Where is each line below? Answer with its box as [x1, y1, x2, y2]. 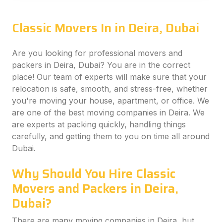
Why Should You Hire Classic [12, 164, 175, 184]
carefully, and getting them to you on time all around [12, 131, 210, 142]
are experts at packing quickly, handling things [12, 119, 186, 130]
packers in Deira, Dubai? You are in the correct [12, 60, 190, 70]
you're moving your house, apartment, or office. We [12, 96, 209, 106]
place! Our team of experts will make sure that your [12, 72, 207, 82]
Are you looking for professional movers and [12, 48, 182, 58]
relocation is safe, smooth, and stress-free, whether [12, 84, 208, 94]
